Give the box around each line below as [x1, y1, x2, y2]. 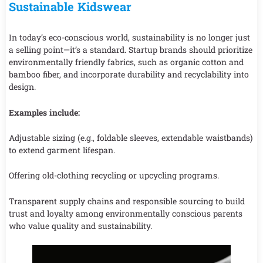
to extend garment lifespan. [9, 144, 115, 156]
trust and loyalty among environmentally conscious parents [9, 207, 242, 219]
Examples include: [9, 106, 80, 118]
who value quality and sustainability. [9, 220, 152, 231]
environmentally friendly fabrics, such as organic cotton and [9, 56, 244, 68]
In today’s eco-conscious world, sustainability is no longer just [9, 32, 250, 43]
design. [9, 81, 36, 93]
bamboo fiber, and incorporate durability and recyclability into [9, 69, 249, 80]
